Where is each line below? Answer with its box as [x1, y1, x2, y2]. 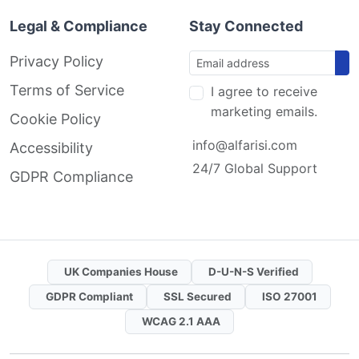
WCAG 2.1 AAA [142, 315, 220, 328]
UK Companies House [63, 265, 178, 278]
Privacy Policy [10, 53, 103, 70]
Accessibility [10, 139, 93, 156]
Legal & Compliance [10, 18, 147, 34]
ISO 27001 [261, 290, 317, 303]
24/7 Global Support [192, 160, 317, 176]
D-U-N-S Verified [208, 265, 299, 278]
